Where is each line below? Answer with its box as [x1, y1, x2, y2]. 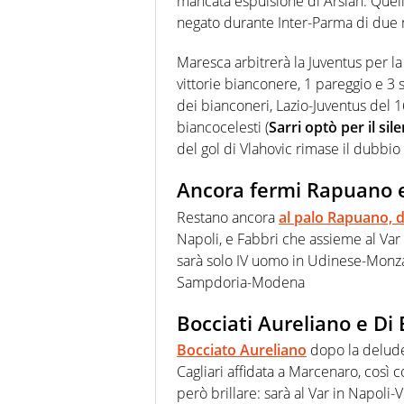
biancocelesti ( [177, 117, 269, 138]
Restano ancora [177, 207, 279, 227]
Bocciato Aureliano [177, 340, 307, 361]
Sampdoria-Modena [177, 271, 305, 292]
